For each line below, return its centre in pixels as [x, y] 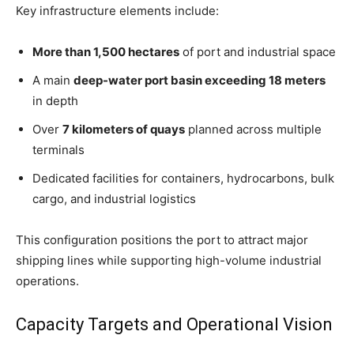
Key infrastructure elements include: [117, 10]
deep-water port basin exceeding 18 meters [200, 80]
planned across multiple [253, 129]
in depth [55, 100]
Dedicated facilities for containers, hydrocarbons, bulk [183, 178]
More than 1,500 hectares [106, 51]
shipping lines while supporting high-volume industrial [169, 260]
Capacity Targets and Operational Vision [174, 324]
